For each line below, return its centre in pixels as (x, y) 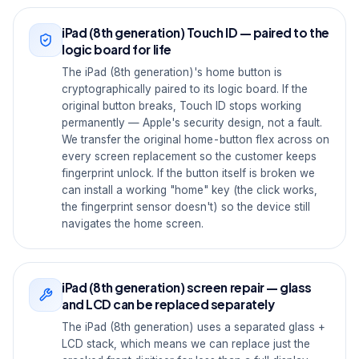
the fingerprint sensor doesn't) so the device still (186, 207)
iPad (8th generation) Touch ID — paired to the (196, 32)
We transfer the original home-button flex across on (196, 139)
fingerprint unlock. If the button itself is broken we (188, 173)
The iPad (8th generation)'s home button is (172, 72)
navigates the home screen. (133, 224)
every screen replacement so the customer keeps (189, 156)
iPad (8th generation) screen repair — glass (187, 287)
